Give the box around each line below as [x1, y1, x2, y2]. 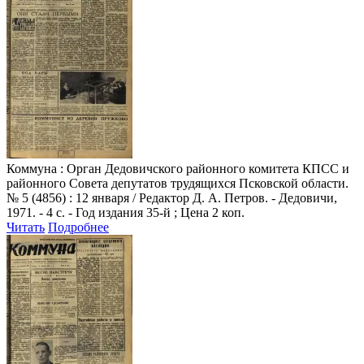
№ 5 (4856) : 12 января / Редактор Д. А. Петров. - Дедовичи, [6, 190, 337, 205]
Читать [6, 219, 45, 234]
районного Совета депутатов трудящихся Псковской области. [6, 175, 349, 190]
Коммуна [6, 161, 60, 175]
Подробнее [48, 219, 109, 234]
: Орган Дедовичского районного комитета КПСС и [60, 161, 349, 175]
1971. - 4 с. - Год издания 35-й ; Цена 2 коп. [6, 205, 245, 219]
